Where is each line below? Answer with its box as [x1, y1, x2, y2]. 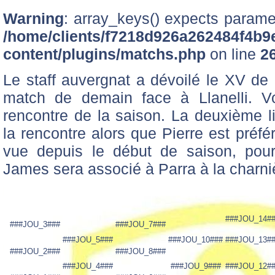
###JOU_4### [63, 261, 113, 271]
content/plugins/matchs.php [3, 45, 206, 63]
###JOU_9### [170, 261, 221, 271]
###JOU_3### [10, 219, 60, 229]
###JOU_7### [115, 219, 166, 229]
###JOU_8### [115, 246, 166, 256]
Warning [3, 10, 64, 27]
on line [206, 45, 260, 63]
